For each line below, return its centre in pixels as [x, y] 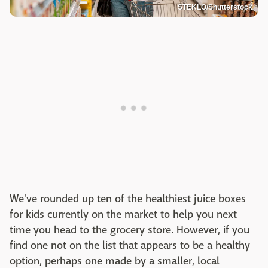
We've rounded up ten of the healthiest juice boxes [128, 199]
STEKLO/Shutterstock [215, 7]
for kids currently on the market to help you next [123, 215]
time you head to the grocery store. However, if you [130, 230]
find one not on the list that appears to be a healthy [130, 246]
